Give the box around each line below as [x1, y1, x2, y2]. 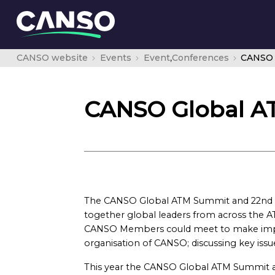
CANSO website [17, 52, 88, 63]
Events [99, 52, 131, 63]
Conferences [171, 52, 229, 63]
